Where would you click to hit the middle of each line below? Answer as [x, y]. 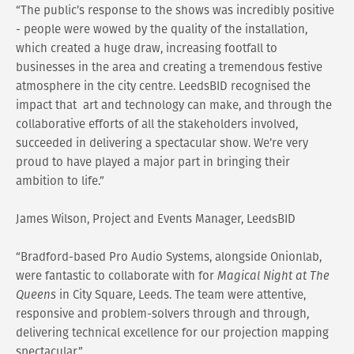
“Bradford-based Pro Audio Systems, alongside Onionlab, [169, 257]
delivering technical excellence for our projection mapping [172, 333]
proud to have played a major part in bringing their [153, 162]
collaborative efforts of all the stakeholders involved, [157, 124]
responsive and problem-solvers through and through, [162, 314]
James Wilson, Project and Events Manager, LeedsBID [156, 219]
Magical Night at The [273, 276]
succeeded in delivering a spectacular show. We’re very [162, 143]
